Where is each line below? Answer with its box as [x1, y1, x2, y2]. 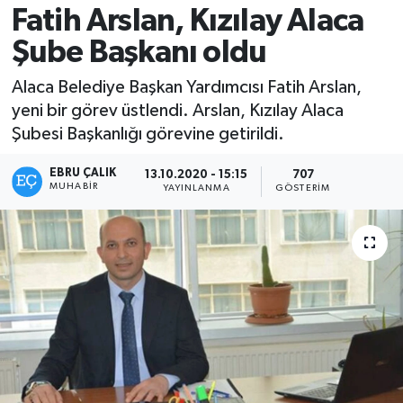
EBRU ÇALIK [49, 166, 117, 179]
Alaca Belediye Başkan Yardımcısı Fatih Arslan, [11, 78, 362, 96]
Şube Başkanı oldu [11, 36, 267, 68]
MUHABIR [49, 181, 98, 191]
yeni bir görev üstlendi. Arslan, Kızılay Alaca [11, 102, 344, 120]
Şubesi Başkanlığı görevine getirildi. [11, 125, 288, 143]
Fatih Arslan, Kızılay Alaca [11, 4, 364, 37]
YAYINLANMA [162, 184, 230, 193]
